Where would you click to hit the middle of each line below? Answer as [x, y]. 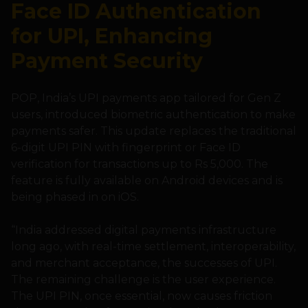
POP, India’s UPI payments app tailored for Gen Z [146, 98]
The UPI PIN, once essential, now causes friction [142, 296]
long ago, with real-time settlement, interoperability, [153, 247]
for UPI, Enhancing [112, 36]
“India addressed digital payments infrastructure [144, 230]
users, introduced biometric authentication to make [153, 115]
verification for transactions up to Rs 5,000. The [140, 164]
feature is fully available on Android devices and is [147, 181]
